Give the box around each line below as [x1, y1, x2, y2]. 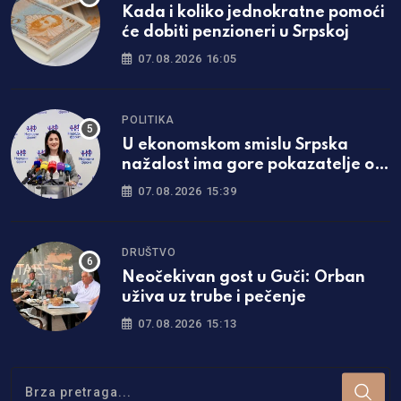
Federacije [122, 175, 205, 192]
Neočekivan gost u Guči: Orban [122, 269, 365, 286]
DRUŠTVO [122, 245, 176, 259]
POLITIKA [122, 113, 175, 126]
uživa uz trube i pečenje [122, 288, 306, 305]
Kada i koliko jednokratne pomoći [122, 4, 385, 21]
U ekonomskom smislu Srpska [122, 136, 348, 153]
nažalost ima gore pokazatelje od [122, 156, 385, 173]
